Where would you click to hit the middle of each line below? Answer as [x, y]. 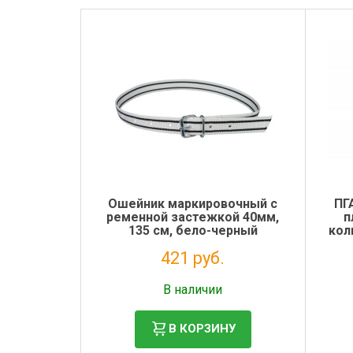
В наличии [193, 289]
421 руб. [193, 258]
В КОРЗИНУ [202, 329]
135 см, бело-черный [193, 230]
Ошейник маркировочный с [193, 203]
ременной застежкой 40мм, [193, 217]
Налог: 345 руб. [193, 276]
